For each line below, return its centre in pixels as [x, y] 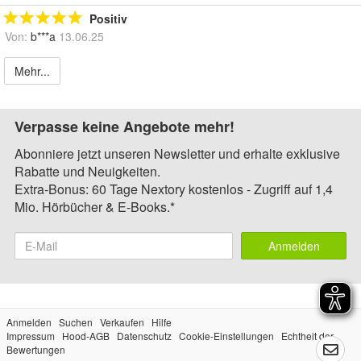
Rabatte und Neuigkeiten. [87, 172]
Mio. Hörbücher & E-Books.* [95, 207]
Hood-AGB [86, 336]
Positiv [108, 19]
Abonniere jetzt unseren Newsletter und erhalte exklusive [177, 154]
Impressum [31, 336]
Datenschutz [144, 336]
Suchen [76, 322]
